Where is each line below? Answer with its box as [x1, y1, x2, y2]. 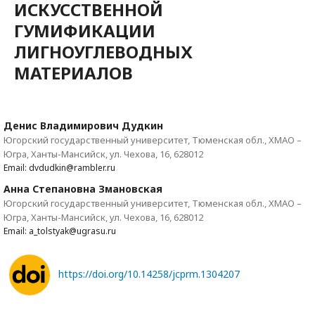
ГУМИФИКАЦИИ [14, 19, 155, 43]
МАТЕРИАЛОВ [14, 61, 133, 85]
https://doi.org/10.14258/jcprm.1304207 [58, 267, 240, 281]
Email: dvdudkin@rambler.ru [4, 162, 115, 174]
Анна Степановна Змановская [4, 182, 162, 196]
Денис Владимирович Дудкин [4, 119, 163, 133]
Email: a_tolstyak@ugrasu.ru [4, 225, 116, 238]
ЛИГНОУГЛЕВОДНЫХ [14, 40, 193, 64]
